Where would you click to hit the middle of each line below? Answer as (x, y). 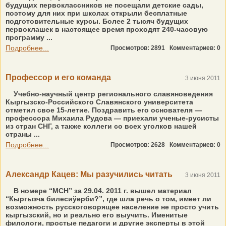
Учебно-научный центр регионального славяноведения (112, 94)
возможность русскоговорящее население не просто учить (112, 207)
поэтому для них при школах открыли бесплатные (96, 13)
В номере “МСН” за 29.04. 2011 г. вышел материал (102, 191)
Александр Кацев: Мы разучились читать (89, 174)
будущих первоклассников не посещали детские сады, (104, 5)
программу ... (29, 37)
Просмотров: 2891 (140, 48)
